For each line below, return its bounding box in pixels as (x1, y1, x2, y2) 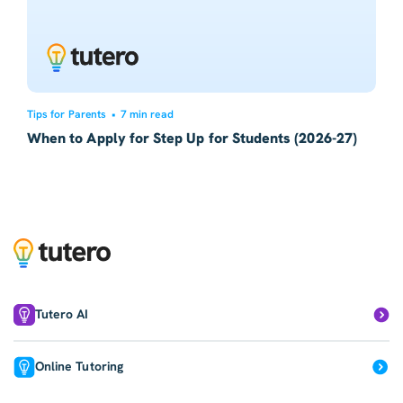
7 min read (121, 106, 174, 121)
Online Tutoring (35, 358, 123, 375)
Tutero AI (35, 306, 89, 323)
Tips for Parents (27, 106, 106, 121)
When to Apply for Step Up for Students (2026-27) (27, 128, 357, 148)
